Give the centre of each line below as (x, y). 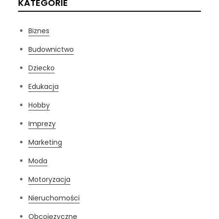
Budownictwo (51, 49)
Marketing (45, 142)
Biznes (39, 31)
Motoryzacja (50, 179)
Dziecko (42, 68)
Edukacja (44, 86)
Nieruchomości (54, 198)
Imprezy (42, 123)
